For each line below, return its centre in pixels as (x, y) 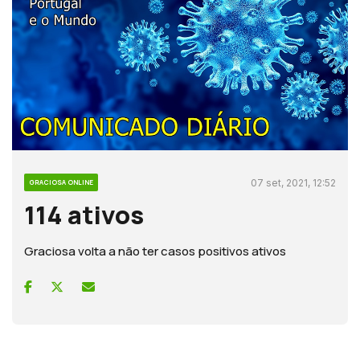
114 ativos (84, 215)
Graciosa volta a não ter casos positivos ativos (155, 252)
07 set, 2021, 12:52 (293, 183)
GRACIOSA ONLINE (61, 182)
